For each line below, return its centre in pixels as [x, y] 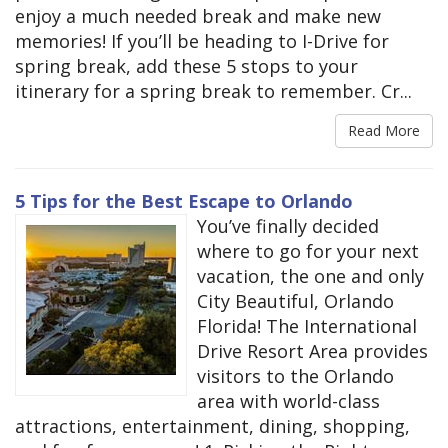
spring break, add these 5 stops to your [186, 66]
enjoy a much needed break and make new [198, 16]
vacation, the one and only [310, 276]
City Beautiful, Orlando [295, 301]
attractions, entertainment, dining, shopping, [212, 426]
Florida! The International [307, 326]
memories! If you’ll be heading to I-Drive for [202, 41]
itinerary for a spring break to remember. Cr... [213, 91]
